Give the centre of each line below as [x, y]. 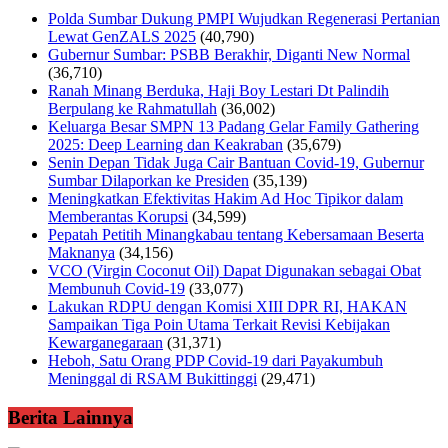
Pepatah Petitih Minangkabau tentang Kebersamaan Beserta [236, 235]
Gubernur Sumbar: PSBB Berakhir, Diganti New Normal [229, 55]
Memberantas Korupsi [118, 217]
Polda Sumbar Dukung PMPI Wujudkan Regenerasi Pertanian [244, 19]
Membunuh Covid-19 [116, 289]
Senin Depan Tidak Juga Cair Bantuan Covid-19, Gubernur [236, 163]
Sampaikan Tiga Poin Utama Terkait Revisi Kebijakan [219, 325]
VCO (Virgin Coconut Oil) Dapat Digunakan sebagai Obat [234, 271]
